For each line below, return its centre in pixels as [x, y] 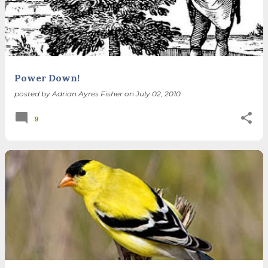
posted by [33, 93]
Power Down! [47, 77]
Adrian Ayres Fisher [87, 93]
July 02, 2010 [158, 93]
